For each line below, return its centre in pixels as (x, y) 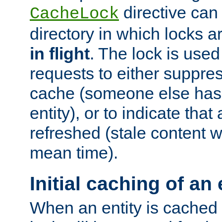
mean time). (74, 153)
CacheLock (74, 14)
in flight (60, 54)
